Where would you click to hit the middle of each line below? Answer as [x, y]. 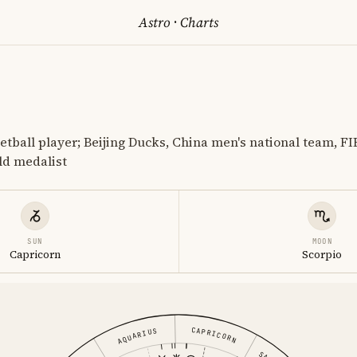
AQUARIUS [137, 337]
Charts [198, 22]
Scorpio [322, 255]
